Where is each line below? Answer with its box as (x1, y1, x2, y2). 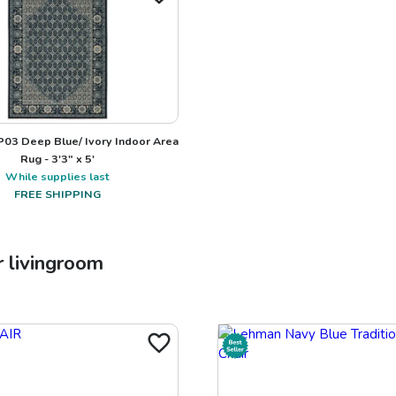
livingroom (9, 248, 103, 277)
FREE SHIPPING (14, 186, 101, 202)
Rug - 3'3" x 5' (20, 150, 95, 166)
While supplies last (5, 168, 110, 184)
